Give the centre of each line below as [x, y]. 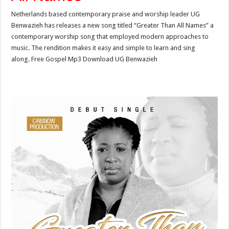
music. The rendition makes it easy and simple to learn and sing [104, 48]
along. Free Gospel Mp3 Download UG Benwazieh [85, 59]
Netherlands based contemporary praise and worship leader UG [106, 14]
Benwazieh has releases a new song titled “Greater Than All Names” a [113, 25]
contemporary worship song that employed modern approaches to [110, 37]
